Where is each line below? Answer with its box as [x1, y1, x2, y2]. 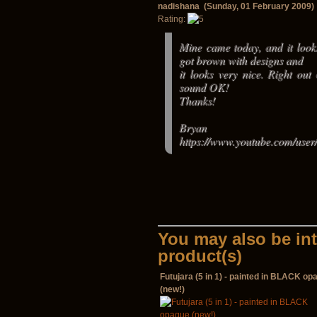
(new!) [160, 284, 185, 294]
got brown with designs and [179, 52, 303, 67]
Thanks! [179, 93, 215, 108]
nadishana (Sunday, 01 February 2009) [158, 1, 314, 11]
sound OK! [179, 79, 229, 94]
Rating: [158, 14, 188, 24]
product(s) [158, 246, 242, 265]
